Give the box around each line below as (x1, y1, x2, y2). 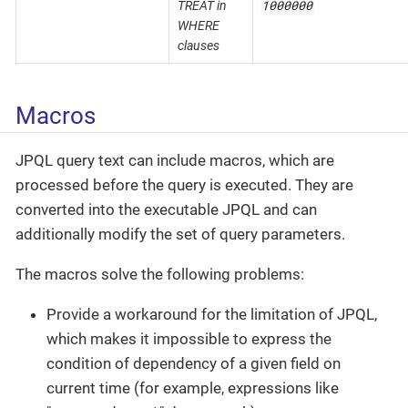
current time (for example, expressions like (46, 379, 339, 398)
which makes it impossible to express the (46, 330, 331, 349)
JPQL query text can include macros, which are (15, 151, 334, 170)
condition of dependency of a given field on (46, 354, 341, 373)
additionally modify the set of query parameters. (15, 225, 345, 244)
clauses (177, 37, 219, 53)
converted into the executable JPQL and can (15, 200, 317, 219)
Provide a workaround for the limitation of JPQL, (46, 305, 377, 324)
